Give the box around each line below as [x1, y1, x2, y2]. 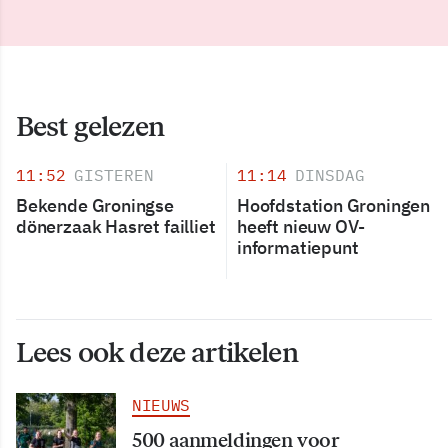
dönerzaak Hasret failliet [16, 214, 216, 238]
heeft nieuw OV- [237, 214, 366, 238]
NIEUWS [132, 394, 191, 415]
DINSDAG [295, 164, 365, 185]
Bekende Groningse [16, 193, 174, 217]
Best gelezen [16, 108, 164, 143]
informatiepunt [237, 235, 359, 259]
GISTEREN [74, 164, 154, 185]
